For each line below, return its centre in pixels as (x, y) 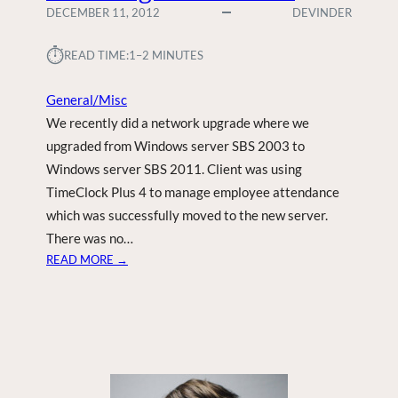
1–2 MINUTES (166, 56)
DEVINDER (322, 13)
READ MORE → (87, 260)
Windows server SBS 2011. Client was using (174, 169)
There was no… (90, 239)
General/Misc (87, 100)
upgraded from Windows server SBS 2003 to (175, 146)
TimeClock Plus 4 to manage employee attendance (193, 192)
